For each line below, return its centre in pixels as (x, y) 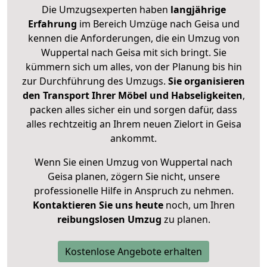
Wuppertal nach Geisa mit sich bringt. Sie (133, 53)
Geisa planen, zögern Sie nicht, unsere (133, 177)
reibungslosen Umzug (109, 220)
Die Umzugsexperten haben (106, 10)
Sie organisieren (207, 81)
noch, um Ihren (199, 205)
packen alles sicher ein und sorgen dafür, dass (133, 110)
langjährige (198, 10)
